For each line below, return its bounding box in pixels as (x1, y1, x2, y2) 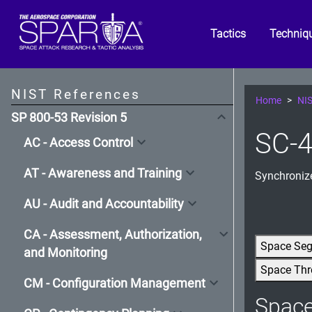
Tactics (210, 27, 247, 41)
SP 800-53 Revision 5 (11, 111, 127, 125)
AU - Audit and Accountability (24, 196, 184, 211)
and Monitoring (24, 245, 107, 260)
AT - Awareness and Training (24, 166, 182, 180)
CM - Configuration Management (24, 276, 205, 290)
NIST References (11, 86, 141, 103)
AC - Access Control (24, 135, 133, 150)
